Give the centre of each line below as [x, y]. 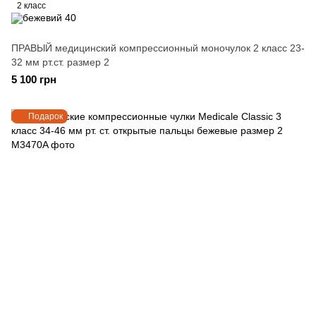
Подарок [45, 116]
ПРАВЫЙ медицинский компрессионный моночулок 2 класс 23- [158, 48]
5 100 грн [34, 79]
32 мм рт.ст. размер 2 [60, 62]
